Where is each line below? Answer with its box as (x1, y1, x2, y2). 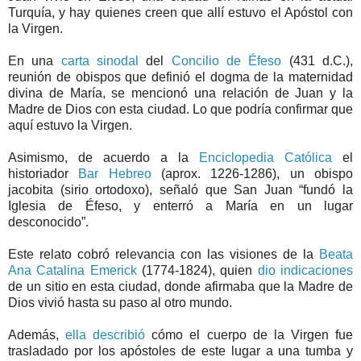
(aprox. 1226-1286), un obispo (151, 167, 354, 181)
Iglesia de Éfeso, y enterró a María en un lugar (8, 199, 353, 214)
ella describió (65, 328, 146, 342)
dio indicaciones (257, 263, 354, 278)
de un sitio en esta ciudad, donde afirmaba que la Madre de (8, 280, 353, 294)
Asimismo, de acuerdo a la (8, 151, 199, 165)
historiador (8, 167, 79, 181)
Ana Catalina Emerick (8, 263, 137, 278)
